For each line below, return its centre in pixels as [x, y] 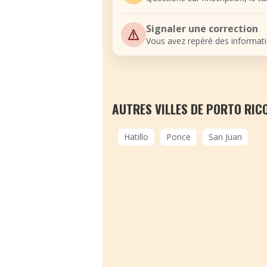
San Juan [225, 137]
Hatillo [136, 137]
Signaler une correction [202, 29]
